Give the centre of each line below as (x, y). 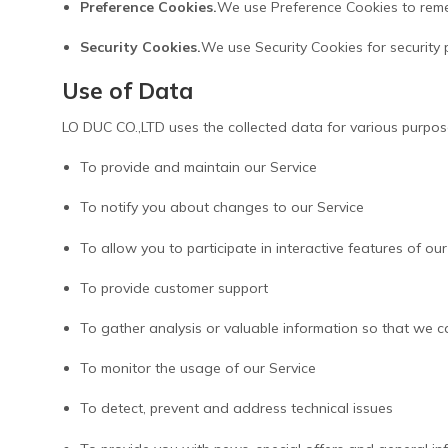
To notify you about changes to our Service (222, 207)
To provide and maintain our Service (199, 167)
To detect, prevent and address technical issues (237, 408)
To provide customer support (174, 287)
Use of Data (127, 90)
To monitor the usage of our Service (198, 368)
